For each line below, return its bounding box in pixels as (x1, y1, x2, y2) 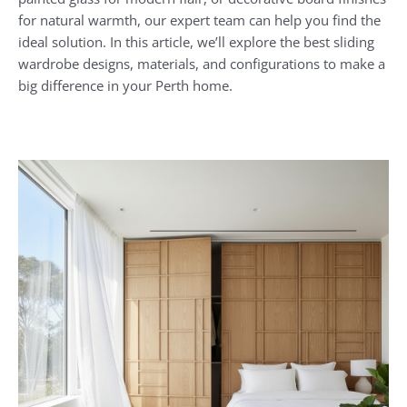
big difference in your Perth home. (18, 75, 233, 94)
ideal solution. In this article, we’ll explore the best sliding (18, 32, 374, 51)
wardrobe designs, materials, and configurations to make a (18, 54, 385, 73)
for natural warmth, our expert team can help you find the (18, 10, 381, 29)
